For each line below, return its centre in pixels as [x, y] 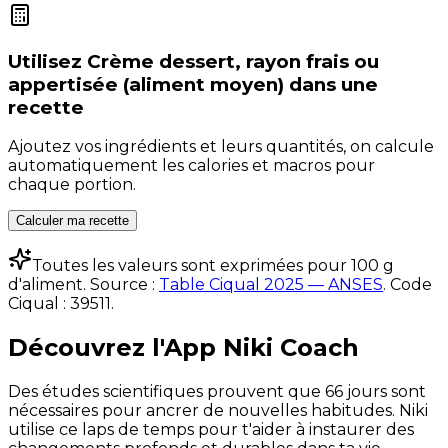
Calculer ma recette [72, 221]
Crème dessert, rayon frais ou [233, 61]
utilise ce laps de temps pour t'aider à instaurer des [211, 430]
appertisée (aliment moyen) [146, 84]
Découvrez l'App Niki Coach [183, 348]
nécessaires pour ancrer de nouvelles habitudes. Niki [218, 411]
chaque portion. [72, 185]
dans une [333, 84]
